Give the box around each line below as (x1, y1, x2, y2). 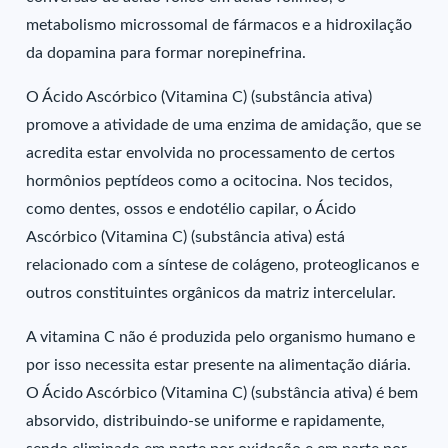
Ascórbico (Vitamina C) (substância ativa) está (26, 229, 346, 245)
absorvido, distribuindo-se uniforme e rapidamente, (26, 413, 386, 429)
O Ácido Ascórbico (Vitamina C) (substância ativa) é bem (26, 385, 419, 401)
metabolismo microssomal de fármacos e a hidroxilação (26, 17, 413, 33)
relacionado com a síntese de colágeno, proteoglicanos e (26, 257, 420, 273)
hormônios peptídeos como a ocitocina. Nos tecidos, (26, 173, 394, 189)
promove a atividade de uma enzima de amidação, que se (26, 117, 422, 133)
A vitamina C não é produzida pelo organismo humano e (26, 329, 416, 345)
